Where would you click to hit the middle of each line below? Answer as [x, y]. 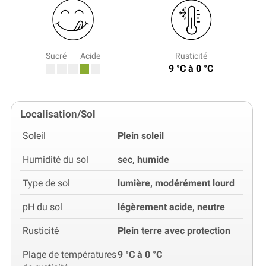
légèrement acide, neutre [171, 207]
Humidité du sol [56, 160]
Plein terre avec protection [174, 231]
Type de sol [46, 183]
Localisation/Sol [58, 114]
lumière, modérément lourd [176, 183]
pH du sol [42, 207]
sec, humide [143, 160]
